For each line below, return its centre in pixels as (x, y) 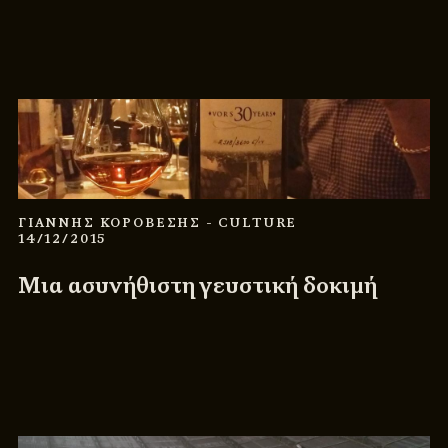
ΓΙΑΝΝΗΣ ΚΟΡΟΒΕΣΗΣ (112, 222)
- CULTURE (251, 222)
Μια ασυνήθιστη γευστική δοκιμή (197, 285)
